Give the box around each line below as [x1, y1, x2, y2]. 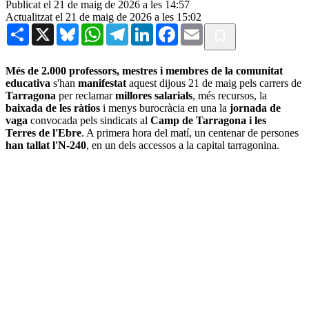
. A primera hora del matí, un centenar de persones [81, 126, 299, 139]
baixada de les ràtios [6, 101, 100, 114]
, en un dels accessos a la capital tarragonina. [86, 139, 279, 151]
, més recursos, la [192, 89, 267, 101]
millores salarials [115, 89, 192, 101]
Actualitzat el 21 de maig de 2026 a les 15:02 [6, 10, 201, 23]
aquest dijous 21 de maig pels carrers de [126, 77, 301, 89]
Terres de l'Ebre [6, 126, 81, 139]
